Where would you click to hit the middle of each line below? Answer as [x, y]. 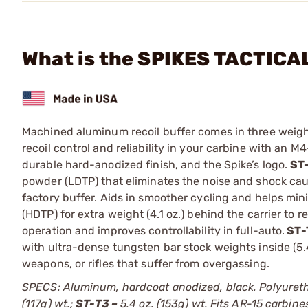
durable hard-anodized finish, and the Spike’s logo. [156, 164]
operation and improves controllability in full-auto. [154, 230]
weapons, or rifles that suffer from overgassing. [146, 263]
